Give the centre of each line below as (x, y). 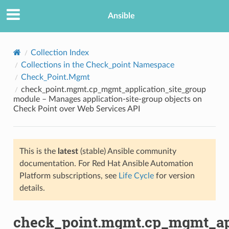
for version (174, 176)
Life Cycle (136, 176)
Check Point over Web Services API (76, 109)
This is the (38, 151)
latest (68, 151)
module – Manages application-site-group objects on (107, 99)
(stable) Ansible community (127, 151)
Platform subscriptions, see (69, 176)
